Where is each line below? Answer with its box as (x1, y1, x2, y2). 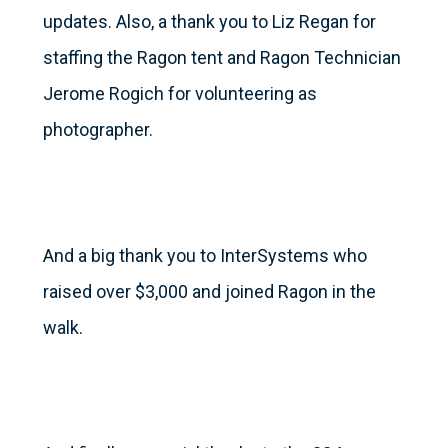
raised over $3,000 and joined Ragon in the (42, 281, 376, 303)
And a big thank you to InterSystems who (42, 245, 367, 267)
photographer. (42, 119, 153, 141)
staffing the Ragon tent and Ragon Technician (42, 47, 401, 69)
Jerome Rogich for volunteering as (42, 83, 317, 105)
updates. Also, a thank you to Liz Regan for (42, 11, 376, 33)
